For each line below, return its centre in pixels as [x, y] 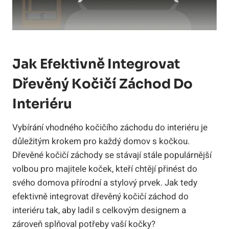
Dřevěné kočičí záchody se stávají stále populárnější [112, 155]
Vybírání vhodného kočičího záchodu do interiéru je [110, 128]
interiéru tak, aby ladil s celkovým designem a [99, 211]
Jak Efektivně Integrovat [96, 64]
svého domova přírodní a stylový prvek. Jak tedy [105, 183]
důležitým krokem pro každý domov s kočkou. [101, 142]
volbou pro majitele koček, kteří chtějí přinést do [105, 169]
